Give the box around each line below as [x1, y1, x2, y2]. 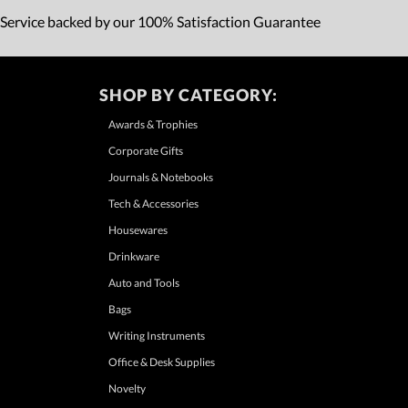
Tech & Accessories [107, 196, 199, 210]
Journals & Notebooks [107, 169, 213, 184]
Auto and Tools [107, 275, 179, 290]
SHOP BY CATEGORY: [98, 84, 278, 105]
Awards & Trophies [107, 117, 198, 131]
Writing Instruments [107, 328, 205, 342]
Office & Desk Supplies [107, 354, 215, 369]
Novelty [107, 381, 146, 395]
